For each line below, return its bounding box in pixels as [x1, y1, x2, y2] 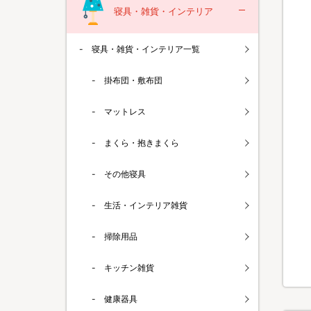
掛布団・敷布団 [104, 75, 162, 85]
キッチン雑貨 [104, 262, 154, 273]
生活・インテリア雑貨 [104, 200, 187, 210]
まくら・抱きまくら [104, 137, 179, 148]
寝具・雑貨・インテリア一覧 [92, 44, 200, 54]
